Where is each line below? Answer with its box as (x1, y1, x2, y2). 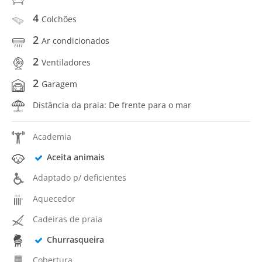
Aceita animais (46, 151, 105, 163)
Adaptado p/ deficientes (33, 172, 126, 184)
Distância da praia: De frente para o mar (33, 99, 191, 111)
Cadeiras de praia (33, 213, 102, 225)
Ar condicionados (42, 35, 109, 46)
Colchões (42, 13, 77, 25)
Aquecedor (33, 192, 75, 204)
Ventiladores (42, 57, 91, 68)
